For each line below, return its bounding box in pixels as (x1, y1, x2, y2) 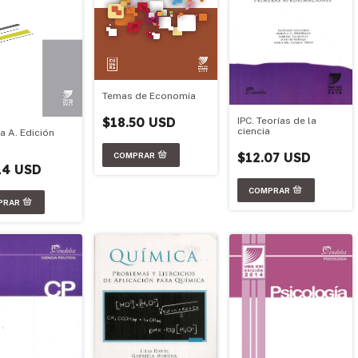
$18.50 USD (102, 114, 176, 131)
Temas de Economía (102, 90, 196, 102)
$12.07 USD (237, 149, 311, 165)
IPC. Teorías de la (237, 114, 316, 126)
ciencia (237, 125, 270, 137)
